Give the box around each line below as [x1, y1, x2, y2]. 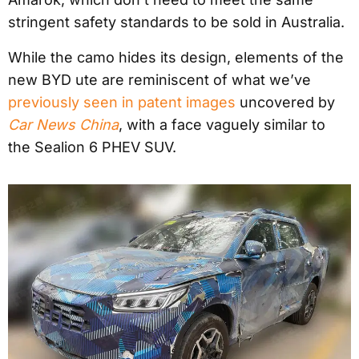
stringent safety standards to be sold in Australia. [8, 14, 345, 31]
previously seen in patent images [8, 94, 236, 111]
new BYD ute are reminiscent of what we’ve [8, 71, 311, 89]
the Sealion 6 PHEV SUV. [8, 139, 176, 156]
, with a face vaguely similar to [119, 116, 325, 134]
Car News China [8, 116, 119, 134]
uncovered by [236, 94, 335, 111]
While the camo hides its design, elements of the [8, 49, 344, 67]
